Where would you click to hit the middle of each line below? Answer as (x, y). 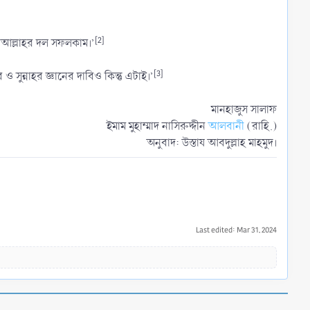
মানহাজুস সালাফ (244, 109)
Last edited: (216, 230)
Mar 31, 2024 (257, 230)
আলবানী (226, 126)
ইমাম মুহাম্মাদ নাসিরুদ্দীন (157, 126)
